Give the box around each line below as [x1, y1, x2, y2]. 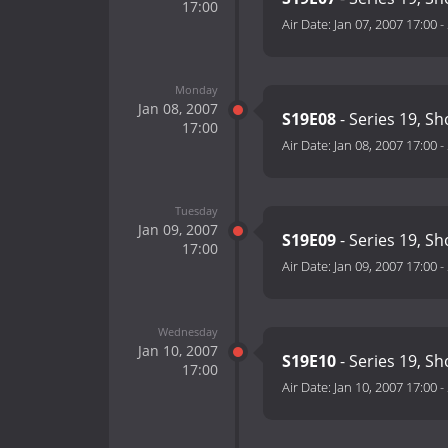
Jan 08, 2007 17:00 [334, 136, 437, 155]
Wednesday [157, 323, 218, 339]
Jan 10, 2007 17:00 [334, 378, 437, 397]
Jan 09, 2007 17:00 [334, 257, 437, 276]
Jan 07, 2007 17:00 [334, 15, 437, 34]
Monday [174, 81, 218, 97]
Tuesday [174, 202, 218, 218]
